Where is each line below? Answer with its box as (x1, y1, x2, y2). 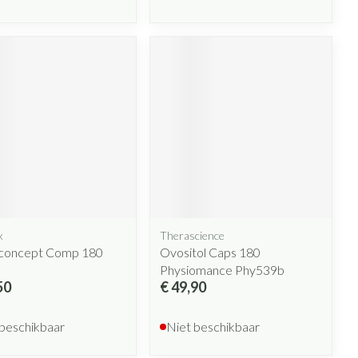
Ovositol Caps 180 (160, 244, 261, 260)
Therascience (160, 228, 225, 242)
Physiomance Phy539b (160, 261, 285, 277)
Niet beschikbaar (166, 318, 261, 334)
